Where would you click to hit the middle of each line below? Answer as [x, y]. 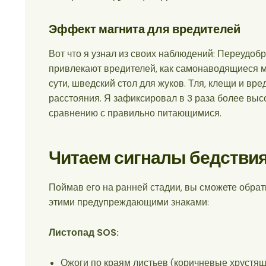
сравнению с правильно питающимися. [135, 113]
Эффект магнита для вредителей [145, 29]
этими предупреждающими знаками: [129, 202]
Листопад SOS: [84, 232]
